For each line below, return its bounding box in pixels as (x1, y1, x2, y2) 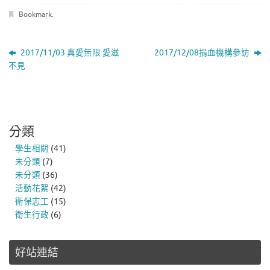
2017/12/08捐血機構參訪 (154, 48, 251, 58)
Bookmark (18, 10, 52, 20)
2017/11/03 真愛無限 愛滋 (19, 48, 120, 58)
